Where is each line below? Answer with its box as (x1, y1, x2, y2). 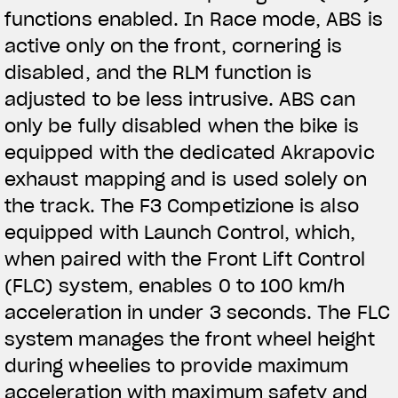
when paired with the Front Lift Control (4, 247, 365, 271)
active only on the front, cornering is (4, 34, 342, 58)
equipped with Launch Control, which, (4, 220, 356, 244)
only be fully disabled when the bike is (4, 114, 359, 138)
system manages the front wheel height (4, 327, 375, 351)
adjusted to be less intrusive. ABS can (4, 87, 355, 111)
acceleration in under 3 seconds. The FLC (4, 300, 390, 324)
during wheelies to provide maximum (4, 354, 349, 378)
